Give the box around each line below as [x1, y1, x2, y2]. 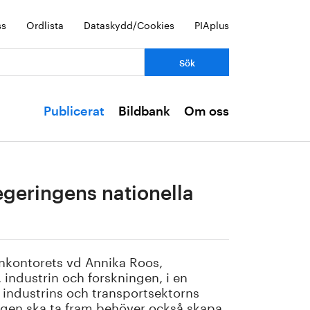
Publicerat [44, 105, 104, 118]
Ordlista [26, 17, 64, 32]
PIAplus [194, 17, 229, 32]
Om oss [184, 105, 229, 118]
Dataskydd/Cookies [84, 17, 174, 32]
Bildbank [118, 105, 170, 118]
